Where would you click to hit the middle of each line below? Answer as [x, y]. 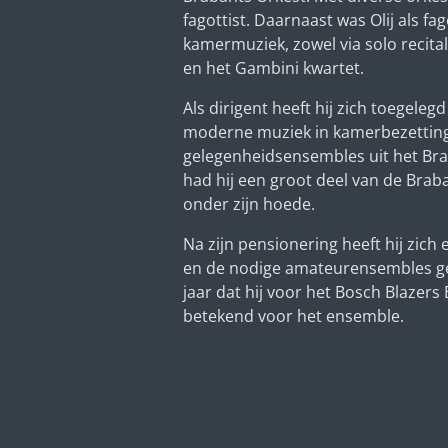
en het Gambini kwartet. [273, 67]
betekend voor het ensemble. [295, 315]
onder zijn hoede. [249, 203]
